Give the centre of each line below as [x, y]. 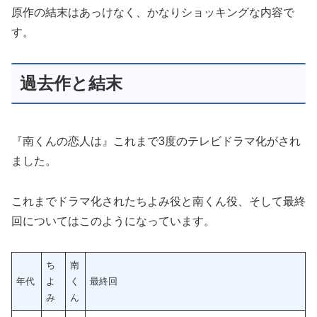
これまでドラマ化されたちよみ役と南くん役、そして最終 [158, 201]
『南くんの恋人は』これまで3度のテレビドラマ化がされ [156, 141]
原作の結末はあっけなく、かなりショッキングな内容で [153, 13]
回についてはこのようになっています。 [113, 221]
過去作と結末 [71, 83]
